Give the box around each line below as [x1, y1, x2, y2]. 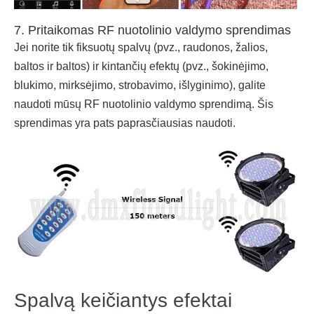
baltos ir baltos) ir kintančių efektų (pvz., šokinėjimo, [14, 60, 268, 72]
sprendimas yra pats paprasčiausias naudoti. [14, 116, 235, 129]
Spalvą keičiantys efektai [14, 289, 232, 312]
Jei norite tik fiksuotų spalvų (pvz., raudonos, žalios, [14, 41, 268, 53]
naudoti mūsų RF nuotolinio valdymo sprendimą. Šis [14, 97, 273, 110]
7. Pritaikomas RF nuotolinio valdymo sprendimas [14, 22, 291, 37]
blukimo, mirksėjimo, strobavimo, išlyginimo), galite [14, 78, 266, 91]
